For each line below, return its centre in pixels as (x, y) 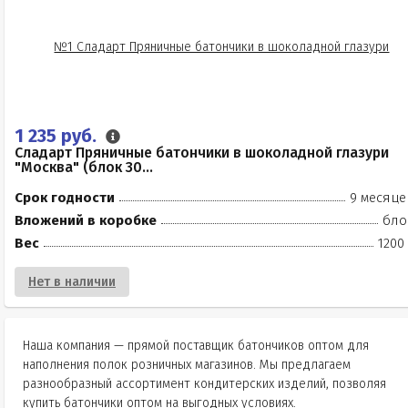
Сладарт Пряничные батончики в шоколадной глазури (202, 153)
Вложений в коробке (86, 220)
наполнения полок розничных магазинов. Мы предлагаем (187, 365)
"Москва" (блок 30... (84, 167)
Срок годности (65, 198)
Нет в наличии (72, 282)
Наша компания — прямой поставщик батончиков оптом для (196, 346)
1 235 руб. (58, 136)
